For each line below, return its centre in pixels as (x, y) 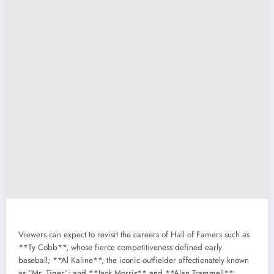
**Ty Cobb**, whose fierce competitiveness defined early (120, 248)
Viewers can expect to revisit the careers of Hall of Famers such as (134, 235)
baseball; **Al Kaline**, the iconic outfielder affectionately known (134, 261)
